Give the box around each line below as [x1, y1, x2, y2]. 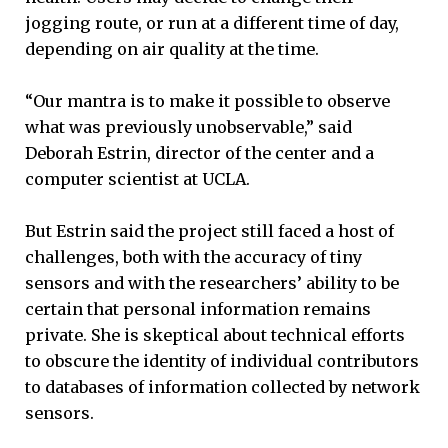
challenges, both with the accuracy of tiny [25, 246, 362, 267]
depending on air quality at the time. [25, 38, 319, 59]
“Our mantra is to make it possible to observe [25, 90, 390, 111]
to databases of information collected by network [25, 376, 420, 397]
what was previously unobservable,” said [25, 116, 352, 137]
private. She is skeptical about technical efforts [25, 324, 405, 345]
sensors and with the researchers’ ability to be [25, 272, 399, 293]
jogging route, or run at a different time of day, [25, 12, 399, 33]
